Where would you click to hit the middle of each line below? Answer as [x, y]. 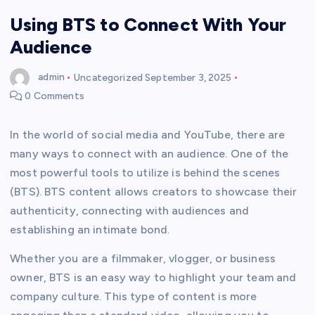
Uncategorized [108, 77]
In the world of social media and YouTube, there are [148, 135]
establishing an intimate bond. [90, 230]
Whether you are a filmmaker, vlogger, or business [143, 259]
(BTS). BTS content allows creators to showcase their [154, 192]
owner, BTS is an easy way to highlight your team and [153, 278]
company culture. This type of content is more [134, 297]
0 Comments [53, 96]
